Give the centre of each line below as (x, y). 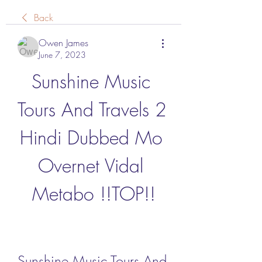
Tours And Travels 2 (92, 109)
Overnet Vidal (91, 166)
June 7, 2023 (62, 54)
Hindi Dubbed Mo (91, 137)
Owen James (63, 42)
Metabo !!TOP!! (94, 194)
